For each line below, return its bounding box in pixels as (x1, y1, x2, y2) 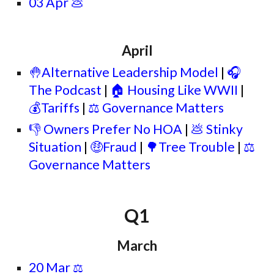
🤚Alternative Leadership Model (29, 64, 219, 80)
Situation (29, 139, 82, 155)
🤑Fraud (90, 139, 140, 155)
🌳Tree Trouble (146, 139, 238, 155)
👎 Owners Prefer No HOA (29, 121, 183, 137)
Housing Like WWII (125, 82, 239, 98)
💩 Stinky (191, 121, 243, 137)
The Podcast (29, 82, 102, 98)
